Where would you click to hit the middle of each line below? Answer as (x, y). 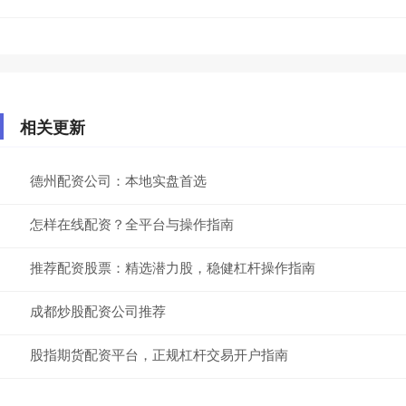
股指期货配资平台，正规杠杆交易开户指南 (159, 354)
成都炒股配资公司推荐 (98, 310)
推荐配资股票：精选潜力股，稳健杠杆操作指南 (173, 267)
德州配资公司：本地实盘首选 (118, 180)
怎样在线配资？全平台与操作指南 (132, 223)
